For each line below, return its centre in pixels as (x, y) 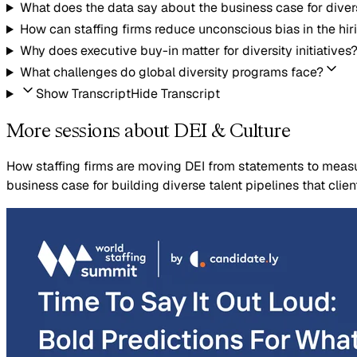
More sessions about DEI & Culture (149, 131)
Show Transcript (83, 94)
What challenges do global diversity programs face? (171, 73)
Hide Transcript (175, 94)
